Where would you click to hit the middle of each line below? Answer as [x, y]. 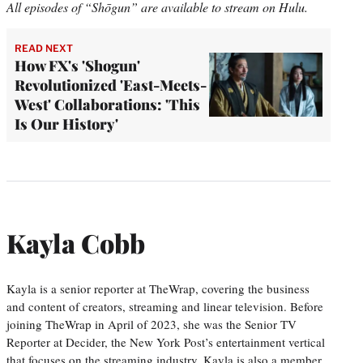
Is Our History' [66, 124]
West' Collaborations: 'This [107, 104]
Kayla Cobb [76, 243]
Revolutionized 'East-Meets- [111, 85]
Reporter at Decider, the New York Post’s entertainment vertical [166, 342]
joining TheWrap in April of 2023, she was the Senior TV [152, 324]
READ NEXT [44, 48]
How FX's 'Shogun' [77, 65]
